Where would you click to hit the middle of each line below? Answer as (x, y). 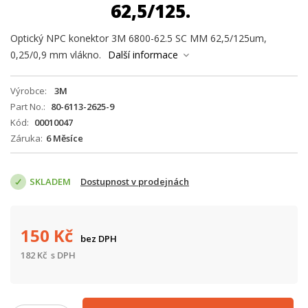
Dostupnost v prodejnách (135, 181)
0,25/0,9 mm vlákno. (56, 55)
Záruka (25, 138)
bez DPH (99, 239)
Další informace (143, 55)
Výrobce (27, 91)
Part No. (27, 107)
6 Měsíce (65, 138)
